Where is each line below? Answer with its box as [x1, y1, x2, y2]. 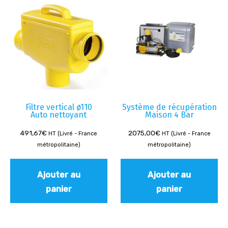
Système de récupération [122, 102, 217, 112]
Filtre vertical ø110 [25, 102, 92, 112]
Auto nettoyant [31, 110, 87, 120]
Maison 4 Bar [145, 110, 194, 120]
